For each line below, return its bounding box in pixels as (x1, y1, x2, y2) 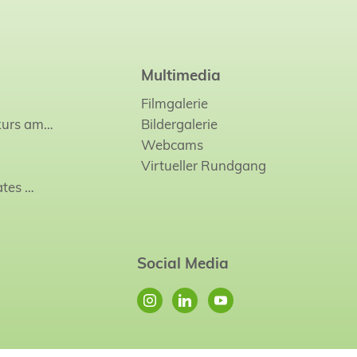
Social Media (136, 253, 229, 273)
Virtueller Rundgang (140, 157, 266, 175)
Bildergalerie (140, 116, 218, 133)
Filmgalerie (140, 95, 208, 112)
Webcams (140, 136, 203, 154)
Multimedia (140, 65, 221, 84)
